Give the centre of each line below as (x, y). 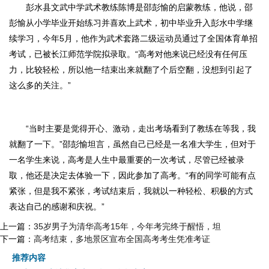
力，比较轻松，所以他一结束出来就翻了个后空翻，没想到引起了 (131, 70)
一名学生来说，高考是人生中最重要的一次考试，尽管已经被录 (127, 160)
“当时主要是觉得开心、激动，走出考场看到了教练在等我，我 (141, 128)
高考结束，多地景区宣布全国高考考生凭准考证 (122, 239)
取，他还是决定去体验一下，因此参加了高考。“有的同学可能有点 (132, 175)
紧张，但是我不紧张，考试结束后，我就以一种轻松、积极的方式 (131, 191)
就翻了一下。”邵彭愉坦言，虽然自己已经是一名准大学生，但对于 (132, 144)
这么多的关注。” (40, 85)
